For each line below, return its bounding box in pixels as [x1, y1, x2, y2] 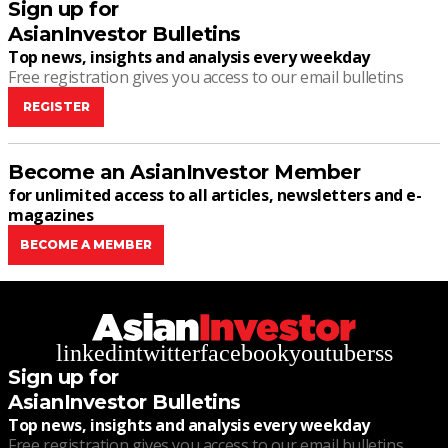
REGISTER [22, 98, 90, 114]
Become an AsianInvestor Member [8, 159, 360, 184]
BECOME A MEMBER [20, 236, 152, 252]
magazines [8, 203, 94, 226]
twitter [135, 339, 200, 366]
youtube [288, 339, 367, 366]
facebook [199, 339, 289, 366]
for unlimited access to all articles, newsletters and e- [8, 183, 422, 206]
